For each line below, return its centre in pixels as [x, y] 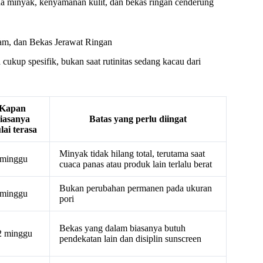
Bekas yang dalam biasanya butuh [122, 228]
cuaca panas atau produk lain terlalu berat [136, 164]
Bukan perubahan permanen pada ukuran [136, 188]
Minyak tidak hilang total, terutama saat [132, 154]
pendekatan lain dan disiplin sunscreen [130, 239]
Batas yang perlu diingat [138, 119]
